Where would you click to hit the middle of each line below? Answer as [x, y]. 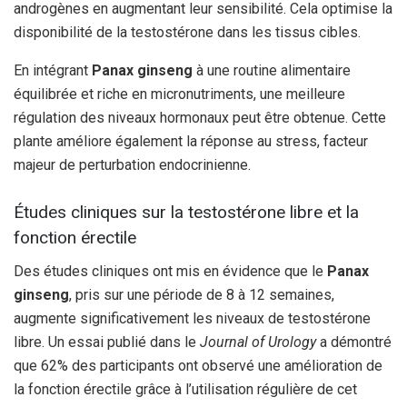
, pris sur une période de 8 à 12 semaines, [202, 295]
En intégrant [53, 70]
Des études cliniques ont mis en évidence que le [170, 272]
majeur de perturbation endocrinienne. [132, 164]
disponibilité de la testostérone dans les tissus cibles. [187, 32]
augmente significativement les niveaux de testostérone [192, 319]
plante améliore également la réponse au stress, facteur [191, 141]
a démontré [354, 342]
